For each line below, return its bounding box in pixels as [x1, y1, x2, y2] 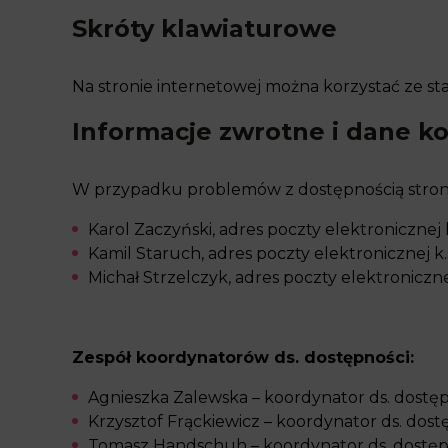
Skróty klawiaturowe [72, 14, 337, 43]
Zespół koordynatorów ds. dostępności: [72, 348, 414, 367]
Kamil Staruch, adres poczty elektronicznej [88, 244, 434, 263]
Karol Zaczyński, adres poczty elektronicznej [88, 220, 445, 239]
